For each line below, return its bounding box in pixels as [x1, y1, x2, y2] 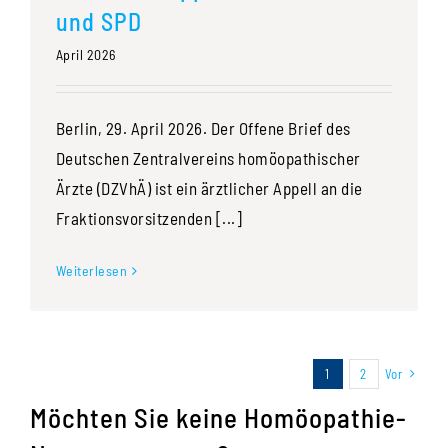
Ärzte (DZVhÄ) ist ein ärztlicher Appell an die [55, 178, 363, 199]
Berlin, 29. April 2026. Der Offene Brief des [55, 118, 351, 139]
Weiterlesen [55, 262, 128, 280]
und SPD [55, 7, 142, 37]
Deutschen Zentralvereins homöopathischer [55, 148, 361, 169]
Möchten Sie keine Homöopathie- [29, 400, 407, 433]
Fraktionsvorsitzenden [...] [55, 208, 243, 229]
